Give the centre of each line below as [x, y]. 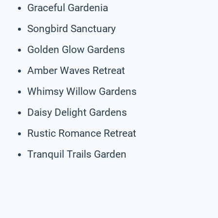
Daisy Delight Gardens [77, 112]
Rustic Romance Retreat [82, 133]
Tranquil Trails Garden [77, 154]
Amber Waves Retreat [76, 70]
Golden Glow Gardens [76, 49]
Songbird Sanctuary [72, 28]
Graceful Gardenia [68, 8]
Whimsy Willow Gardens [82, 91]
